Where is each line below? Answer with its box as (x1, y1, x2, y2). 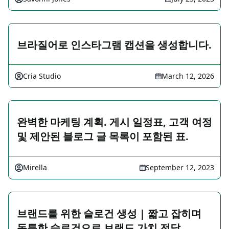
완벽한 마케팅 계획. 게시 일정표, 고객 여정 (17, 115, 212, 129)
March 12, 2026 (162, 71, 214, 81)
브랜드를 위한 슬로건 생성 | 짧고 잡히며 (17, 207, 201, 221)
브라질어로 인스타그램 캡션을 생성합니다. (17, 38, 212, 52)
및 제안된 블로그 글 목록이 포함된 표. (17, 129, 189, 144)
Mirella (23, 163, 47, 173)
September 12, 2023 (146, 163, 214, 173)
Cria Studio (23, 71, 61, 81)
